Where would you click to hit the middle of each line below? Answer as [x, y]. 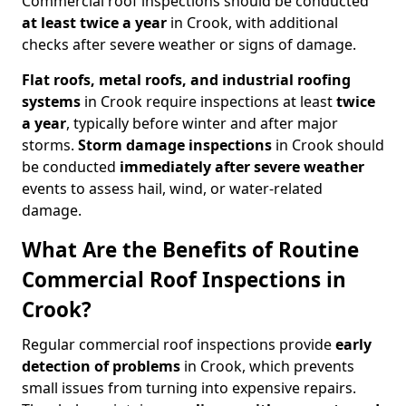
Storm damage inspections [175, 145]
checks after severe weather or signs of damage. [189, 45]
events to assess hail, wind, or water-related [172, 189]
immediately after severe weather [242, 167]
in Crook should [328, 145]
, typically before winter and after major [202, 124]
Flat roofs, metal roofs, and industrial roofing [186, 80]
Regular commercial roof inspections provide [179, 345]
